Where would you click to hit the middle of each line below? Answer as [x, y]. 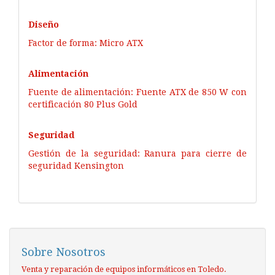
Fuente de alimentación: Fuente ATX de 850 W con [137, 92]
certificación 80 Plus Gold [83, 104]
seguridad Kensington [76, 165]
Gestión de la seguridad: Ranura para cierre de [137, 153]
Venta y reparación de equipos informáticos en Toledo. [124, 269]
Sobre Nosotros [64, 252]
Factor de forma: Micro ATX [86, 43]
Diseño [44, 24]
